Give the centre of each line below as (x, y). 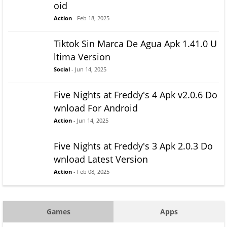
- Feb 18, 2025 (91, 18)
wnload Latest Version (101, 159)
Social (62, 69)
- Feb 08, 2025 (91, 172)
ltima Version (82, 57)
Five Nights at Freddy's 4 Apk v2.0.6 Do (136, 95)
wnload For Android (96, 108)
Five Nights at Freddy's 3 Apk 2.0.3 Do (133, 146)
